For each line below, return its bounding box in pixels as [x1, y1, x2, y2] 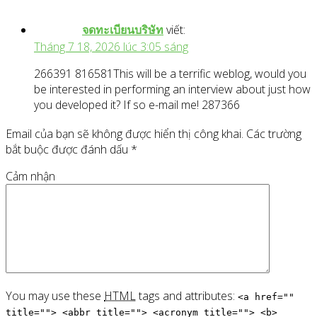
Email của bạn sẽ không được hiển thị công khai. [6, 125, 243, 142]
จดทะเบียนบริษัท [82, 22, 163, 38]
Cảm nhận [6, 168, 55, 184]
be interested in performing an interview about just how [34, 81, 311, 98]
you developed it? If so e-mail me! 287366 [34, 97, 240, 113]
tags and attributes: [136, 287, 238, 304]
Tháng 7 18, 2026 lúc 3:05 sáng [34, 39, 188, 55]
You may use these [6, 287, 104, 304]
